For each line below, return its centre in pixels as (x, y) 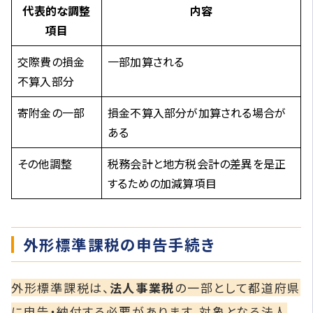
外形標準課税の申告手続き (119, 245)
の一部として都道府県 (238, 288)
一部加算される (146, 61)
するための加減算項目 (162, 183)
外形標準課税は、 (60, 288)
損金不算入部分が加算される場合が (197, 112)
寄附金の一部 (51, 112)
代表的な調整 (57, 10)
